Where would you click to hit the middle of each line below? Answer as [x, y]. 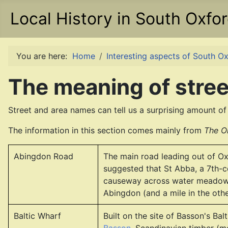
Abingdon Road [44, 156]
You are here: [44, 56]
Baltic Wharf [37, 216]
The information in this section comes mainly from [106, 130]
